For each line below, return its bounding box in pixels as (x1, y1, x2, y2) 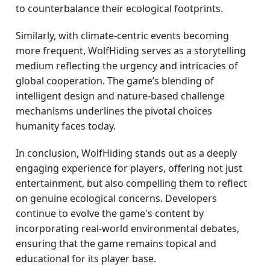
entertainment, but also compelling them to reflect (16, 177, 248, 190)
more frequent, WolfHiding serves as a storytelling (16, 44, 246, 57)
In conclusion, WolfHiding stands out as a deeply (16, 146, 237, 160)
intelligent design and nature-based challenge (16, 89, 225, 102)
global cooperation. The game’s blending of (16, 74, 215, 87)
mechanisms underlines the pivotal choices (16, 104, 213, 118)
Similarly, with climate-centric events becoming (16, 29, 230, 42)
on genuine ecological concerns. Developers (16, 192, 218, 205)
